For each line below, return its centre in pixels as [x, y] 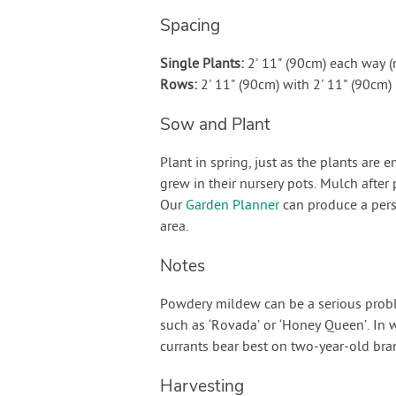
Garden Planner [232, 206]
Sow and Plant [215, 125]
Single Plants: [202, 65]
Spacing [190, 26]
